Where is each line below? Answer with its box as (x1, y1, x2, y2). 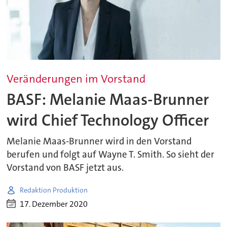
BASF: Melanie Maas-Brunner (7, 89, 209, 110)
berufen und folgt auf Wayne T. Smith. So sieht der (7, 148, 215, 161)
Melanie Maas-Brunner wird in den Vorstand (7, 135, 192, 148)
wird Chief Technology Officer (7, 109, 209, 131)
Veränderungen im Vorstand (7, 71, 146, 87)
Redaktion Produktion (20, 185, 88, 195)
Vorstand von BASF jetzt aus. (7, 162, 124, 174)
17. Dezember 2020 (20, 198, 88, 209)
